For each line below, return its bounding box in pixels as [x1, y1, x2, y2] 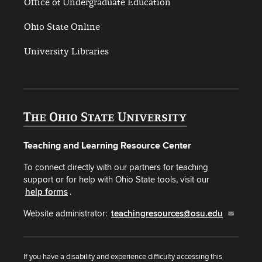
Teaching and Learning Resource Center [23, 139, 191, 151]
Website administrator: [23, 208, 109, 219]
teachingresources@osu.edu [111, 208, 223, 219]
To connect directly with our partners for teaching [23, 161, 208, 173]
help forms [25, 186, 68, 198]
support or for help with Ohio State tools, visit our [23, 174, 209, 185]
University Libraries [24, 45, 109, 58]
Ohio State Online [24, 20, 100, 33]
